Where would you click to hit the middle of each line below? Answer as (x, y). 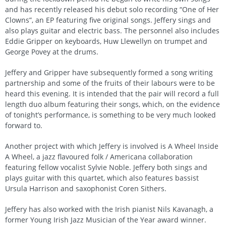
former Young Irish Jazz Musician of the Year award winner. (106, 219)
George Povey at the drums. (52, 51)
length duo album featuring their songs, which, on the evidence (112, 104)
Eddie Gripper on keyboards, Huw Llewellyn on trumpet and (106, 41)
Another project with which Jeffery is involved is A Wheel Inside (112, 146)
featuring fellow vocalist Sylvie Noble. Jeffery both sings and (106, 167)
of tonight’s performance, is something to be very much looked (110, 115)
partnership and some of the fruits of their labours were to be (110, 83)
